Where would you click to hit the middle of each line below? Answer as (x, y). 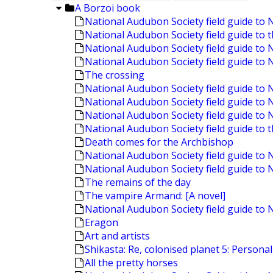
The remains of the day (138, 182)
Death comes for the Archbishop (159, 142)
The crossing (115, 75)
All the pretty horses (131, 263)
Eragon (101, 222)
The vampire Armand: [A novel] (155, 196)
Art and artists (117, 236)
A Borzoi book (108, 8)
